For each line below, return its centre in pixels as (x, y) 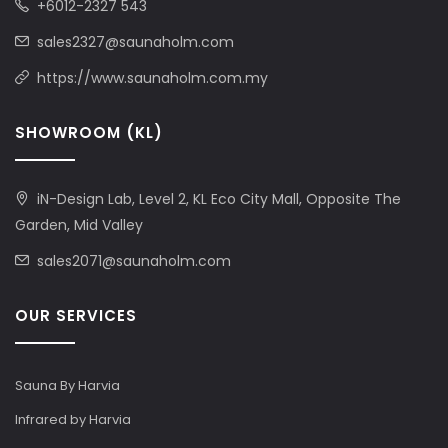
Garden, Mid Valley (79, 225)
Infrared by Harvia (73, 420)
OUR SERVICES (76, 316)
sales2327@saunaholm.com (135, 42)
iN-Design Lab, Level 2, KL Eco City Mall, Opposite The (219, 199)
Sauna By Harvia (67, 386)
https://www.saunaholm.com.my (152, 78)
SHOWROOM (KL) (89, 133)
